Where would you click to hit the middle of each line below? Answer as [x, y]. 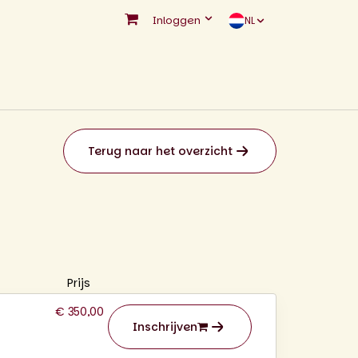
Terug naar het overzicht [160, 151]
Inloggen [178, 20]
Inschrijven [165, 327]
